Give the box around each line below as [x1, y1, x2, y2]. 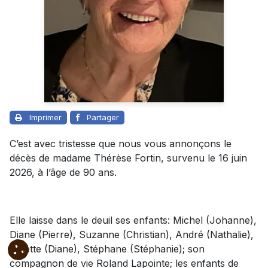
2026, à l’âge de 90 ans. [10, 166, 117, 178]
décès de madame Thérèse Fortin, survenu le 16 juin [10, 151, 247, 164]
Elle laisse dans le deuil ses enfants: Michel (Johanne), [10, 214, 257, 226]
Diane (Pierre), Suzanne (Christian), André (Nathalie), [10, 228, 254, 240]
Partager [87, 112, 119, 122]
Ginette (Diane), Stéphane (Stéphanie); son [10, 242, 205, 255]
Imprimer [29, 112, 62, 122]
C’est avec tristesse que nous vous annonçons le [10, 137, 232, 150]
